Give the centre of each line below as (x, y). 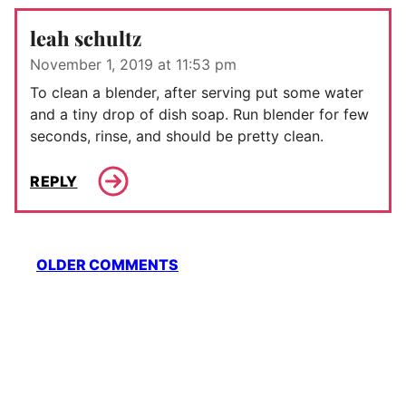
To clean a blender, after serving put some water (197, 93)
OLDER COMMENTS (107, 265)
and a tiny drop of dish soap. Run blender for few (199, 115)
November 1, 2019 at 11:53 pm (133, 65)
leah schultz (86, 39)
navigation (69, 283)
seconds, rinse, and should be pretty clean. (177, 136)
